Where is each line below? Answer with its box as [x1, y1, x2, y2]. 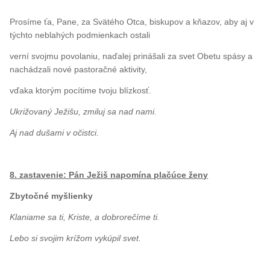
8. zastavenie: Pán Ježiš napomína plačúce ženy [10, 169, 209, 180]
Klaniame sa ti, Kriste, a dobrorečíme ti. [10, 212, 160, 222]
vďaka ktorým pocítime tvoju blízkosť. [10, 85, 152, 95]
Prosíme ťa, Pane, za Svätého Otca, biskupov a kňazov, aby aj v [10, 16, 254, 27]
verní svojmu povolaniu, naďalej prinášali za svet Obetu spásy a [10, 51, 253, 61]
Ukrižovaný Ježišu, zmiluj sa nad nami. [10, 106, 157, 116]
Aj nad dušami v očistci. [10, 127, 99, 137]
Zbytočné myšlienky [10, 190, 93, 201]
